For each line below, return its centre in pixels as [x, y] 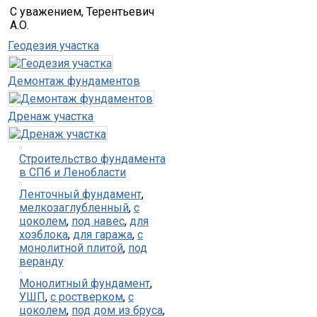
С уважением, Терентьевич [82, 11]
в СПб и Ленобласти [73, 172]
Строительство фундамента [92, 158]
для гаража [103, 234]
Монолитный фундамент [85, 283]
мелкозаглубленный [74, 207]
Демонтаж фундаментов [74, 81]
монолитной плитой [71, 248]
